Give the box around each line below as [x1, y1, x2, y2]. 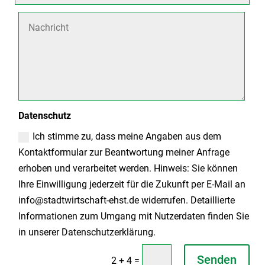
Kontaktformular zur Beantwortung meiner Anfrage [18, 147, 230, 159]
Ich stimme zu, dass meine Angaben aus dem [32, 131, 221, 143]
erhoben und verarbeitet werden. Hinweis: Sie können [18, 163, 238, 174]
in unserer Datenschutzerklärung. [18, 227, 156, 238]
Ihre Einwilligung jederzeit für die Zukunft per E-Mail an [18, 179, 245, 190]
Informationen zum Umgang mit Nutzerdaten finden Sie [18, 211, 249, 222]
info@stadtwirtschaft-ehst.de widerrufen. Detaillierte [18, 195, 235, 206]
